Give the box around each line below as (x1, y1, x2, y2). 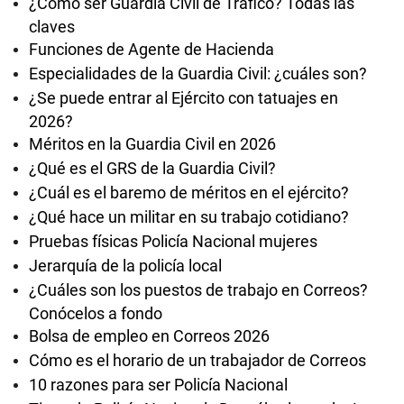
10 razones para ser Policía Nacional (29, 375, 288, 394)
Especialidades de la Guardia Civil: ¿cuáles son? (29, 64, 367, 83)
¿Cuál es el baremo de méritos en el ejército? (29, 183, 349, 202)
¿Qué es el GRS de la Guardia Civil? (29, 159, 276, 178)
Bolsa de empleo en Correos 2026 (29, 326, 270, 345)
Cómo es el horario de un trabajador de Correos (29, 351, 366, 370)
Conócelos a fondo (29, 304, 162, 321)
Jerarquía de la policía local (29, 256, 222, 275)
